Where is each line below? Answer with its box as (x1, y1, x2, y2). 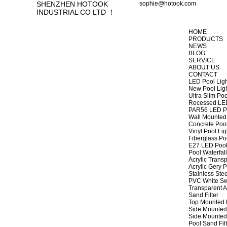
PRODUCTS (188, 35, 223, 43)
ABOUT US (188, 64, 219, 71)
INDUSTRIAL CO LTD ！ (36, 8, 115, 16)
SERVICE (188, 57, 215, 64)
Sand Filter (188, 192, 218, 199)
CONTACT (188, 71, 217, 78)
